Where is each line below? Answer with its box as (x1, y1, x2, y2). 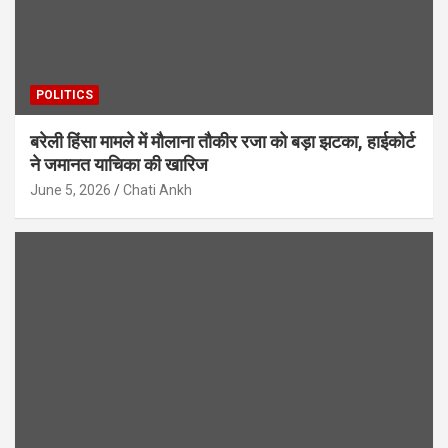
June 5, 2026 (30, 182, 111, 199)
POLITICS (36, 88, 93, 103)
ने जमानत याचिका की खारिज (30, 154, 208, 176)
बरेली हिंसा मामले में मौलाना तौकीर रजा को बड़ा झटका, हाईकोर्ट (30, 131, 415, 153)
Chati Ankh (123, 182, 192, 199)
